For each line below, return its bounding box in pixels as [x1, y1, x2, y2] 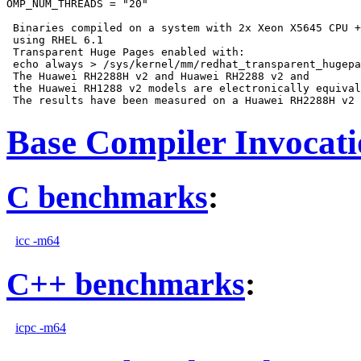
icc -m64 [15, 233, 60, 247]
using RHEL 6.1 [6, 34, 103, 47]
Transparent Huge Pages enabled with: [6, 46, 245, 59]
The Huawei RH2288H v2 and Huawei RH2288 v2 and [6, 70, 309, 83]
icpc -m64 [15, 321, 66, 335]
